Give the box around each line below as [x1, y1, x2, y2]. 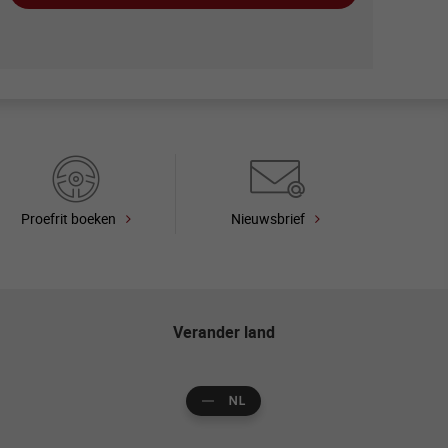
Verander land [172, 320, 275, 343]
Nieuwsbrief [230, 208, 305, 228]
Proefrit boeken [20, 208, 116, 228]
